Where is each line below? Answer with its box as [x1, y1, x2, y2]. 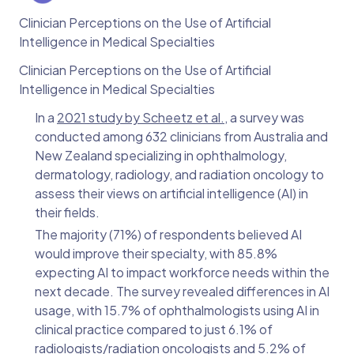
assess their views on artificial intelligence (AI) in [35, 185, 308, 202]
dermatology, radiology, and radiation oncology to [35, 166, 324, 183]
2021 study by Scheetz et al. [57, 109, 224, 126]
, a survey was [224, 109, 304, 126]
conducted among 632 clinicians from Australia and [35, 128, 328, 145]
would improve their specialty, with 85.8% [35, 245, 277, 262]
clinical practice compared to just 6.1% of [35, 321, 273, 338]
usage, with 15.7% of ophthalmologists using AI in [35, 302, 319, 319]
